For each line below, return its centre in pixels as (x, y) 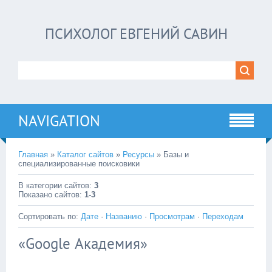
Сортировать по (47, 216)
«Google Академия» (83, 243)
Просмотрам (172, 216)
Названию (124, 216)
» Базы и (172, 155)
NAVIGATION (59, 121)
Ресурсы (138, 155)
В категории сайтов (54, 185)
